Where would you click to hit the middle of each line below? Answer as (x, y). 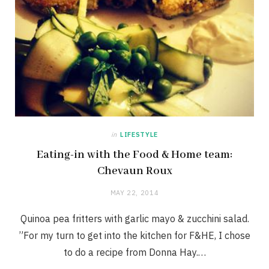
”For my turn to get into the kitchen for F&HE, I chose (134, 235)
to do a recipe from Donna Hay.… (134, 252)
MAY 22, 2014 (134, 192)
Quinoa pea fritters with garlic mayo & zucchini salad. (134, 218)
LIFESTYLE (139, 134)
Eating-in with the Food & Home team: (134, 155)
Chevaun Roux (134, 171)
